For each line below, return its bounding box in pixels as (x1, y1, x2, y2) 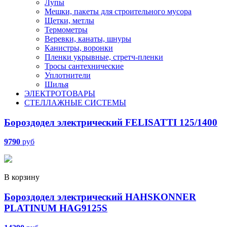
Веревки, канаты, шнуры (45, 34, 131, 43)
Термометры (45, 25, 88, 34)
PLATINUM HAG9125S (4, 203, 107, 214)
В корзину (4, 173, 40, 182)
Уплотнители (45, 70, 91, 80)
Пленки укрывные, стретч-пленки (45, 52, 163, 61)
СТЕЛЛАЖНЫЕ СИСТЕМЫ (24, 98, 126, 107)
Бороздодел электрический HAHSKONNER (4, 192, 196, 203)
